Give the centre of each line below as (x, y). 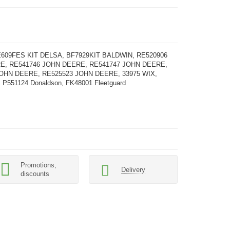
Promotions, (39, 165)
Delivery (133, 169)
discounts (35, 174)
